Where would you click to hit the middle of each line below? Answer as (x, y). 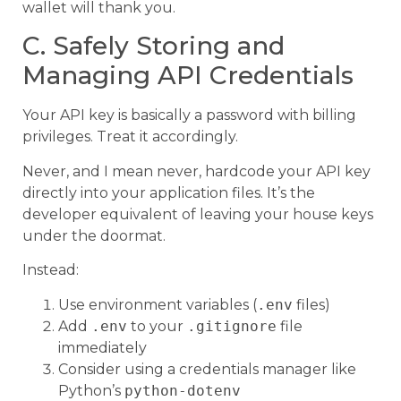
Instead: (51, 270)
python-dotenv (183, 390)
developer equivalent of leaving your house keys (198, 214)
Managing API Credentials (188, 76)
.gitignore (232, 326)
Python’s (91, 390)
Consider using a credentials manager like (207, 369)
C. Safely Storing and (154, 46)
